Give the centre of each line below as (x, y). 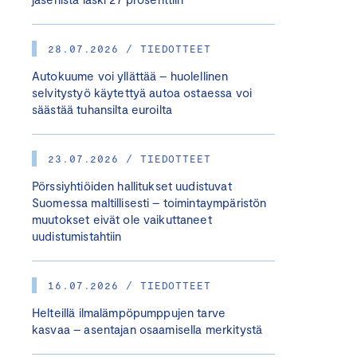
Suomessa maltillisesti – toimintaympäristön (149, 202)
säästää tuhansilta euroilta (102, 109)
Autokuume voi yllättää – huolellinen (130, 76)
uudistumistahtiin (77, 236)
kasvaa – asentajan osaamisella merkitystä (147, 329)
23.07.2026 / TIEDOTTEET (129, 159)
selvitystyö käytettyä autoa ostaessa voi (142, 92)
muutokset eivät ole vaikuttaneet (122, 219)
